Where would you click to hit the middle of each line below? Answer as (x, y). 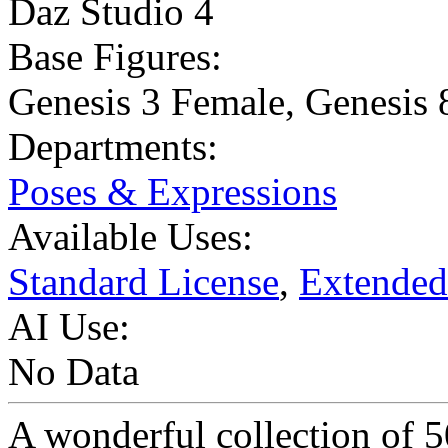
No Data (73, 372)
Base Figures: (115, 57)
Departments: (113, 147)
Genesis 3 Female (146, 102)
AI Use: (69, 327)
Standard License (143, 282)
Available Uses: (130, 237)
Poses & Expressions (172, 192)
